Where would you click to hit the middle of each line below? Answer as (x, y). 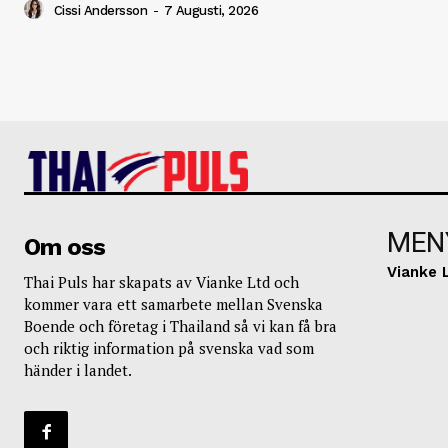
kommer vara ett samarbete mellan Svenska (173, 303)
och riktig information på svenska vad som (169, 347)
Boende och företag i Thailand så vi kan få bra (180, 325)
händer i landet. (78, 369)
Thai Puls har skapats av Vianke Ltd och (161, 281)
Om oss (64, 246)
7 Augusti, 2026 (210, 10)
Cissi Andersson (100, 10)
